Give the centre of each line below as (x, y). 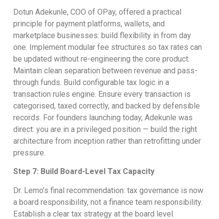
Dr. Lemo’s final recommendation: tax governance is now (108, 190)
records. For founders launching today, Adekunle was (103, 118)
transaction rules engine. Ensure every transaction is (102, 94)
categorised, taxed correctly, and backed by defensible (106, 106)
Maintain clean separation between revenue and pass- (105, 71)
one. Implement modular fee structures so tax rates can (107, 47)
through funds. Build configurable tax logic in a (91, 83)
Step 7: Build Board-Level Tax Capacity (84, 172)
